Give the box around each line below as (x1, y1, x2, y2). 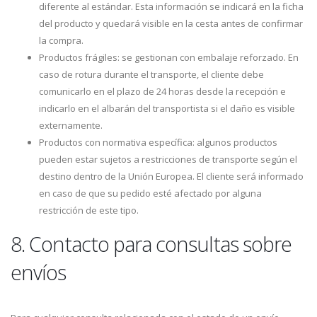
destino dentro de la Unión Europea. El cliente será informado (39, 170, 304, 183)
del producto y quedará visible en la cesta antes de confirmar (39, 17, 303, 30)
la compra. (39, 34, 83, 47)
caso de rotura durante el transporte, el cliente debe (39, 68, 264, 81)
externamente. (39, 119, 103, 132)
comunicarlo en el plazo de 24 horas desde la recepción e (39, 85, 286, 98)
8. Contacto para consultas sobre (11, 230, 292, 258)
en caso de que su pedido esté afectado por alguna (39, 187, 262, 200)
